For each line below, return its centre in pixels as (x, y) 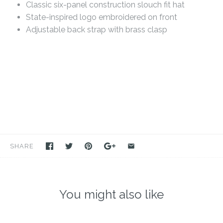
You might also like (111, 195)
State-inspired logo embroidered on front (102, 17)
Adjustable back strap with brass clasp (97, 30)
